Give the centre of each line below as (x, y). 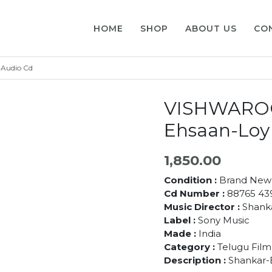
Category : (190, 246)
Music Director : (202, 206)
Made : (181, 233)
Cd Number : (195, 193)
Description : (196, 260)
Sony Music (223, 220)
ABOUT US (211, 28)
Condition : (191, 180)
